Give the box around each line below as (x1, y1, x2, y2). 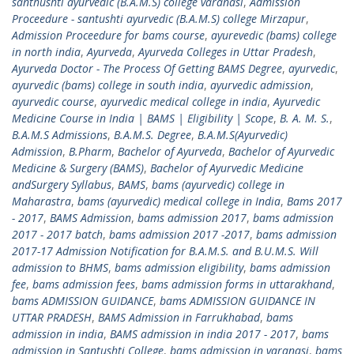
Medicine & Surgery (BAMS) (12, 160, 144, 175)
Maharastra (12, 194, 71, 209)
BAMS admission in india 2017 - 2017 (110, 326, 296, 341)
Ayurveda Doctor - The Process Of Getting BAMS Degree (12, 61, 282, 76)
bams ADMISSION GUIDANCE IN (160, 293, 315, 308)
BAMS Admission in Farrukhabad (98, 310, 260, 325)
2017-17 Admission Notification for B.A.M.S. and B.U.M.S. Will (12, 243, 318, 258)
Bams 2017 (287, 194, 342, 209)
